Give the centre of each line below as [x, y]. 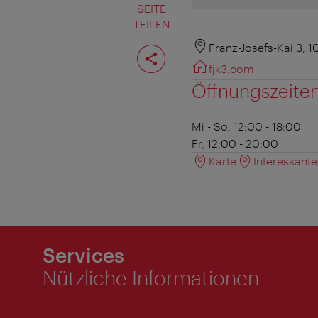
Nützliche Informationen [151, 278]
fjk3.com [231, 69]
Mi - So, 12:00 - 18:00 [246, 126]
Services [83, 255]
